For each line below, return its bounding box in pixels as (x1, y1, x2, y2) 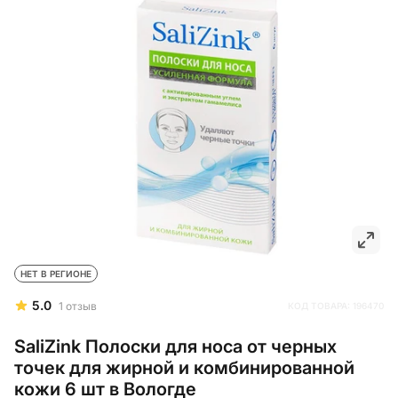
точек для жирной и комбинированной (14, 357, 354, 379)
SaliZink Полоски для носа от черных (14, 336, 337, 358)
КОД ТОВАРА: (288, 299, 353, 311)
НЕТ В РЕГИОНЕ (20, 267, 92, 279)
